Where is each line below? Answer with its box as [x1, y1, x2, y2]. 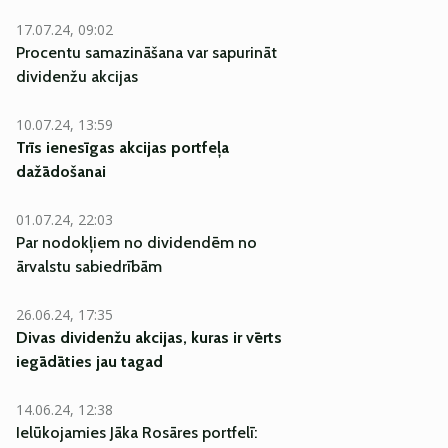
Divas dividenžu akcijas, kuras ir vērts [16, 328, 282, 347]
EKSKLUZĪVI [320, 201, 376, 215]
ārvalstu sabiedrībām [16, 257, 162, 276]
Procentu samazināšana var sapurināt [16, 43, 277, 62]
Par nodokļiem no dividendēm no [16, 233, 257, 252]
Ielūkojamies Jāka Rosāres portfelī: [16, 423, 257, 442]
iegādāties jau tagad [16, 352, 163, 371]
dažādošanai [16, 162, 106, 181]
